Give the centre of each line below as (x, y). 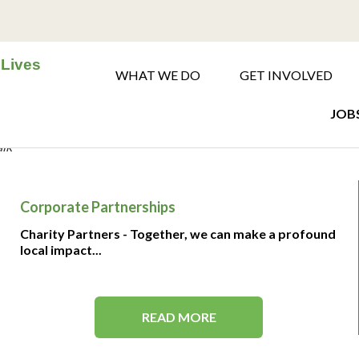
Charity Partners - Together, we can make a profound (177, 234)
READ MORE (179, 317)
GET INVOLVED (286, 75)
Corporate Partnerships (97, 207)
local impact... (61, 250)
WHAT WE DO (158, 75)
